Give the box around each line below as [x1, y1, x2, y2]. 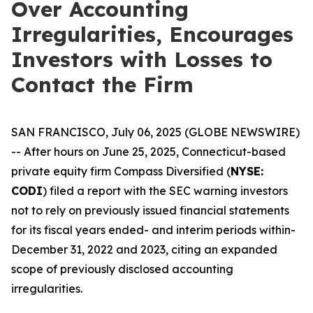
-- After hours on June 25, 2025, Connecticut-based [11, 145, 286, 159]
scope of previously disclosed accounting [11, 262, 233, 276]
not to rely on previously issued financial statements [11, 203, 289, 217]
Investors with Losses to [11, 46, 272, 73]
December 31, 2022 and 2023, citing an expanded [11, 242, 277, 256]
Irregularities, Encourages [11, 21, 293, 48]
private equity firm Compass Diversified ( [11, 164, 231, 178]
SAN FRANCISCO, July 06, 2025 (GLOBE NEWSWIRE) [11, 125, 300, 139]
